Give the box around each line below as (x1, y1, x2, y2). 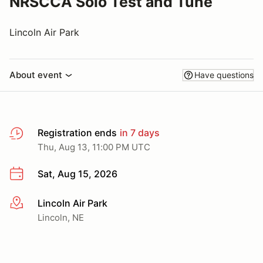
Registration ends (38, 127, 117, 139)
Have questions (194, 70, 254, 80)
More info (9, 197, 52, 210)
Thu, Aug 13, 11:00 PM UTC (38, 141, 150, 153)
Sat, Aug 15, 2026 (38, 168, 117, 180)
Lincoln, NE (38, 211, 84, 223)
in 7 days (117, 127, 160, 139)
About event (9, 69, 62, 80)
